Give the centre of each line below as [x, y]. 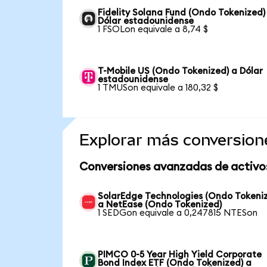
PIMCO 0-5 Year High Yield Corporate [180, 255]
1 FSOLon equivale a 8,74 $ [153, 30]
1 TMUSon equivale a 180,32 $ [158, 88]
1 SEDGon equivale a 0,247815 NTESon [178, 213]
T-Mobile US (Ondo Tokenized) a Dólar [181, 72]
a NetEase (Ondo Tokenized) [160, 205]
